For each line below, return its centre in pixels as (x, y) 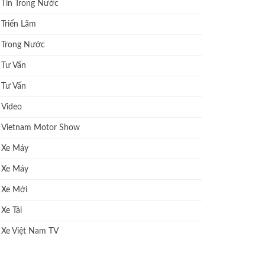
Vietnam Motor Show (41, 128)
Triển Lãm (19, 25)
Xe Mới (14, 190)
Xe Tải (12, 211)
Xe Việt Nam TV (30, 232)
